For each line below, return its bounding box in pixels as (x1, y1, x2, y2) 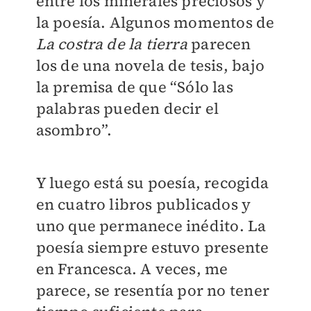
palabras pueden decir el (35, 98, 219, 119)
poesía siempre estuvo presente (35, 237, 269, 258)
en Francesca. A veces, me (35, 258, 228, 280)
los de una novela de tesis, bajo (35, 55, 264, 76)
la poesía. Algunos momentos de (35, 12, 275, 33)
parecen (187, 33, 251, 55)
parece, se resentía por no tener (35, 280, 269, 301)
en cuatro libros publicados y (35, 194, 251, 215)
